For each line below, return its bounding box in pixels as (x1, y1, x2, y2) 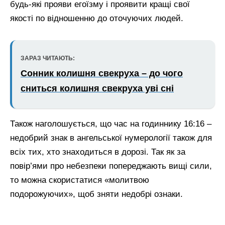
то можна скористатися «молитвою (10, 175, 149, 185)
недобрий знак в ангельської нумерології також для (10, 133, 212, 143)
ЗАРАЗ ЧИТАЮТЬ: (21, 54, 75, 62)
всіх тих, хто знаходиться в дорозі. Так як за (10, 147, 185, 157)
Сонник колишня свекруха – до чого (21, 68, 183, 78)
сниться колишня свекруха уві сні (21, 83, 174, 93)
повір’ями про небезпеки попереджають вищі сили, (10, 161, 212, 171)
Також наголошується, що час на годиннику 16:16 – (10, 119, 211, 129)
